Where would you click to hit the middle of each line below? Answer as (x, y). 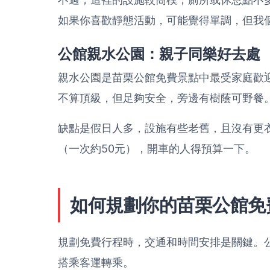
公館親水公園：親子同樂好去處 (159, 54)
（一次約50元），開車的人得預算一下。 (157, 149)
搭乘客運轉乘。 (96, 262)
